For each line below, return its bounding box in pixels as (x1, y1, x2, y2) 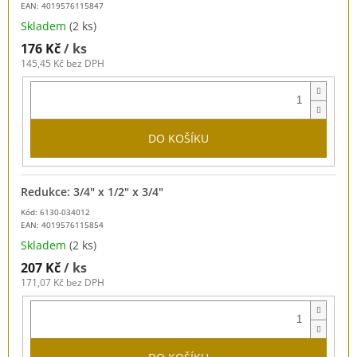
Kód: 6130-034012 (21, 206, 90, 218)
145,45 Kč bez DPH (21, 56, 104, 70)
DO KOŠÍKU (148, 130, 209, 146)
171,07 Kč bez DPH (21, 276, 104, 290)
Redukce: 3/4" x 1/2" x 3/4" (21, 184, 163, 200)
